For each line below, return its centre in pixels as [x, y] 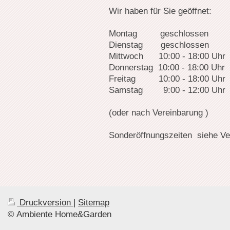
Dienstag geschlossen [159, 45]
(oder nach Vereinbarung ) [159, 113]
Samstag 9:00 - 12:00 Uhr [167, 90]
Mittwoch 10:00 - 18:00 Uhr [167, 56]
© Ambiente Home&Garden [60, 215]
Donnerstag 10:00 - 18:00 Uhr [167, 68]
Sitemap [94, 203]
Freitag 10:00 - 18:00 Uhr [167, 79]
